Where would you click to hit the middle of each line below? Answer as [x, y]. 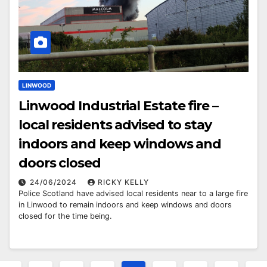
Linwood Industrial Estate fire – [118, 105]
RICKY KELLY [123, 182]
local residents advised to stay [115, 125]
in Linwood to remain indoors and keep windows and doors [125, 204]
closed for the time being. [65, 216]
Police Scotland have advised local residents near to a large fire [133, 193]
